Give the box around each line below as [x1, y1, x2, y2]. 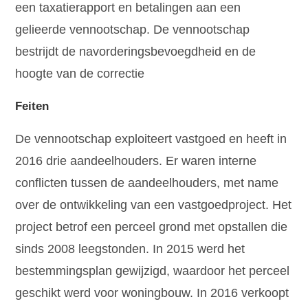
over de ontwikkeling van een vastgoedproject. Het [15, 198, 292, 212]
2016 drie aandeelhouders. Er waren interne [15, 154, 257, 168]
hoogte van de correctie [15, 67, 145, 81]
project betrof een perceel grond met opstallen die [15, 220, 288, 234]
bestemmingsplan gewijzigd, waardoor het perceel [15, 264, 290, 278]
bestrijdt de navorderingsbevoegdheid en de [15, 45, 256, 59]
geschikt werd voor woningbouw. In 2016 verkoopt [15, 286, 289, 300]
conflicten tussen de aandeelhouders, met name [15, 176, 279, 190]
